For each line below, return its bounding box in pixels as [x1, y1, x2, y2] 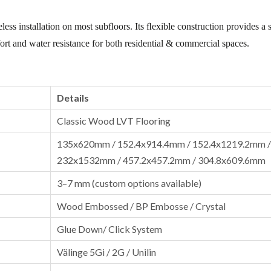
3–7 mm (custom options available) [57, 177, 201, 189]
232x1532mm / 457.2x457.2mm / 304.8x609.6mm [57, 154, 266, 166]
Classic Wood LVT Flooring [57, 115, 171, 126]
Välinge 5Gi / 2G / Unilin [57, 246, 156, 258]
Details [57, 92, 89, 103]
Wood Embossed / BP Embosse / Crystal [57, 200, 226, 212]
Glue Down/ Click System [57, 223, 162, 235]
